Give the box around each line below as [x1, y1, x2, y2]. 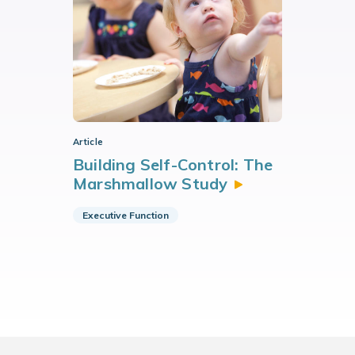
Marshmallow [73, 174, 182, 193]
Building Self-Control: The [73, 155, 273, 174]
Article [73, 136, 104, 147]
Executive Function [82, 209, 169, 221]
